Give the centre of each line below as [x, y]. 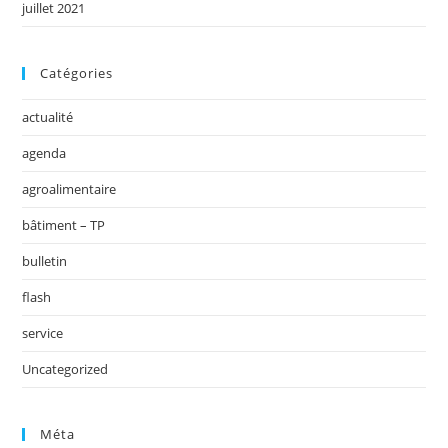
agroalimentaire [69, 188]
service [43, 332]
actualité [48, 116]
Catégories [77, 72]
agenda [44, 152]
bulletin [45, 260]
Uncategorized [65, 368]
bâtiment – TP [64, 224]
